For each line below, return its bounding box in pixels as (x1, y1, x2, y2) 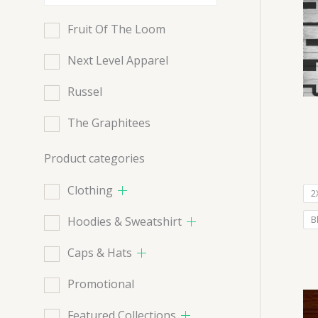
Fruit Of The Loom (67, 21, 165, 38)
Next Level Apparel (67, 53, 168, 69)
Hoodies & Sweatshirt (67, 214, 182, 230)
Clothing (67, 182, 113, 199)
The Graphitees (67, 115, 150, 131)
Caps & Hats (67, 245, 132, 261)
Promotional (67, 276, 134, 292)
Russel (67, 84, 102, 100)
